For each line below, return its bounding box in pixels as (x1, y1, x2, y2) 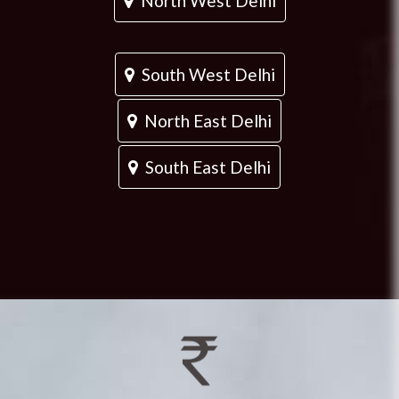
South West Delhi (134, 64, 275, 85)
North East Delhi (137, 110, 272, 132)
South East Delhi (138, 157, 271, 178)
